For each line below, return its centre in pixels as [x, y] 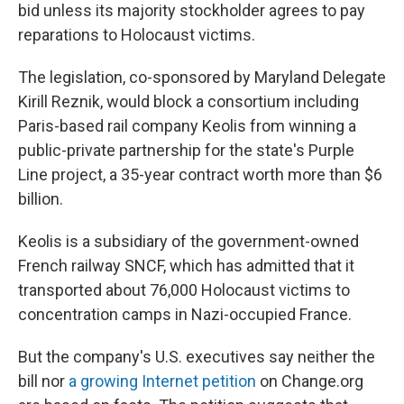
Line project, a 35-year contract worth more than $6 [200, 174]
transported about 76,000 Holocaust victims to [184, 290]
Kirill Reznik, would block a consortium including [188, 101]
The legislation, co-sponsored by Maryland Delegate [202, 77]
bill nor [43, 381]
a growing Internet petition [162, 381]
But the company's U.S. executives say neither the [197, 357]
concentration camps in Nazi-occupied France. [185, 314]
